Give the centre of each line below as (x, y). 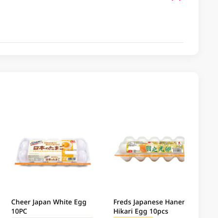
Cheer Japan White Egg (49, 201)
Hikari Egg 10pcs (141, 211)
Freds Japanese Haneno (152, 201)
